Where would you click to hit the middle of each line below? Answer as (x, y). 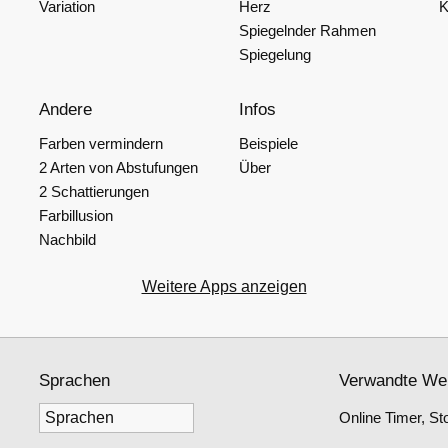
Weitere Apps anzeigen (224, 286)
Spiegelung (275, 54)
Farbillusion (76, 215)
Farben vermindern (101, 143)
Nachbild (67, 239)
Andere (65, 109)
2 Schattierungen (94, 191)
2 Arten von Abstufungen (118, 167)
